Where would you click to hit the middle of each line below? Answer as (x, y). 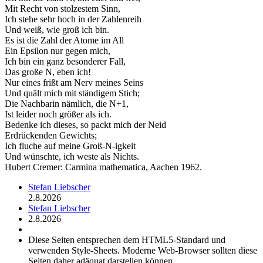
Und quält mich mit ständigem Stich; (72, 93)
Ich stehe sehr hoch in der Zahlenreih (73, 19)
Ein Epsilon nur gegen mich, (58, 50)
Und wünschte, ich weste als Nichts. (72, 156)
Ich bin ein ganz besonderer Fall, (65, 61)
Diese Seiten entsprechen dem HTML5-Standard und (127, 240)
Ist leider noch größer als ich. (58, 114)
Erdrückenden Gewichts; (51, 135)
